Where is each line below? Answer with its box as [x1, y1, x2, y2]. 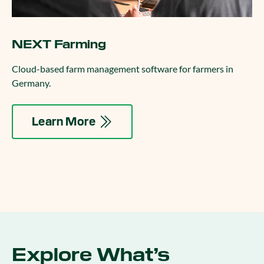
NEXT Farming [12, 37, 106, 52]
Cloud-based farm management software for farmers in [12, 63, 233, 74]
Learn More [32, 114, 95, 129]
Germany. [12, 77, 51, 88]
